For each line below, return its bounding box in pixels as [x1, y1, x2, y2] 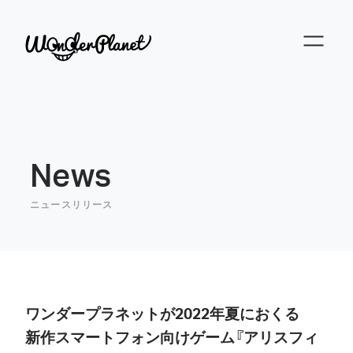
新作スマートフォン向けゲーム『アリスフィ [25, 328, 318, 347]
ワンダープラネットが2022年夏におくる [25, 304, 299, 324]
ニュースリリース [30, 199, 113, 211]
